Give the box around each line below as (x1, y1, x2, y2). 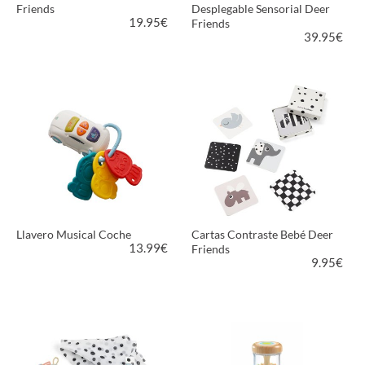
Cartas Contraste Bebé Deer (191, 227, 334, 242)
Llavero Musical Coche (15, 227, 131, 242)
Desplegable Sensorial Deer (191, 2, 331, 16)
